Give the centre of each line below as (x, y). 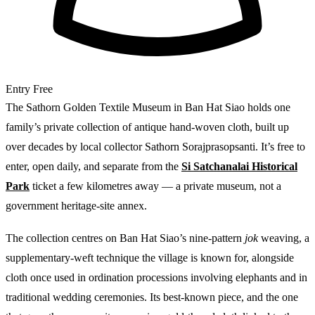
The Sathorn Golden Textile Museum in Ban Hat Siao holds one (148, 107)
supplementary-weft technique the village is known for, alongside (150, 257)
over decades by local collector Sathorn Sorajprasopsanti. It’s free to (155, 146)
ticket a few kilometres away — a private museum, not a (155, 186)
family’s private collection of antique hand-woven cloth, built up (147, 127)
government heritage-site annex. (76, 205)
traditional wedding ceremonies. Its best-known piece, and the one (152, 297)
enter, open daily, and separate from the (94, 166)
